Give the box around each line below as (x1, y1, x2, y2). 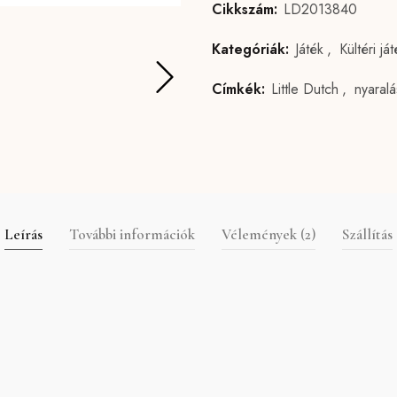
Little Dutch (270, 78, 339, 99)
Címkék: (211, 78, 269, 99)
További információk (68, 224, 195, 244)
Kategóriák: (211, 38, 293, 59)
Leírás (4, 224, 43, 244)
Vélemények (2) (221, 224, 315, 244)
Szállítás (341, 224, 393, 244)
